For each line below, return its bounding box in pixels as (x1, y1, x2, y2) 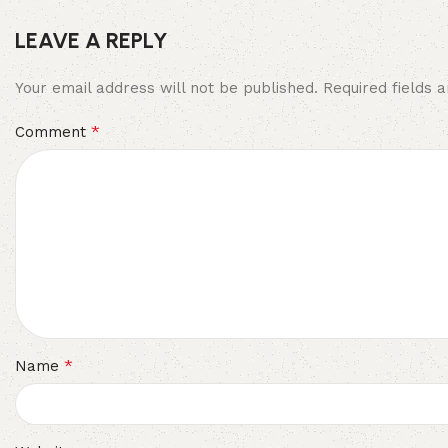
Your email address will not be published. (15, 78, 318, 97)
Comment (15, 122, 91, 141)
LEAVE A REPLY (15, 26, 168, 54)
